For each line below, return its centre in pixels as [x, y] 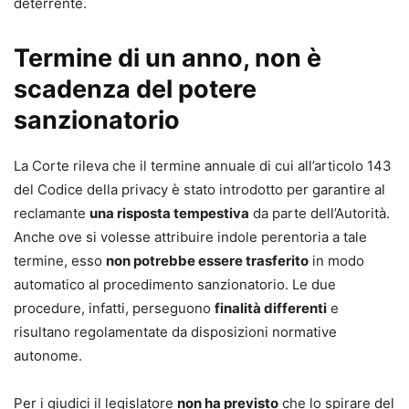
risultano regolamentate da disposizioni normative [175, 332]
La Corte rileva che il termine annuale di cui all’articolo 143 [203, 166]
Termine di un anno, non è [168, 58]
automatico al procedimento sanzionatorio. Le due [175, 284]
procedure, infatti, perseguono [114, 308]
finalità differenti [271, 308]
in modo [336, 261]
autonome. [48, 356]
